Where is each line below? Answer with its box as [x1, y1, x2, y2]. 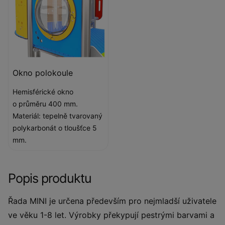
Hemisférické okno [13, 87, 73, 96]
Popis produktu [8, 171, 91, 186]
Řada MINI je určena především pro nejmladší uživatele [8, 196, 216, 206]
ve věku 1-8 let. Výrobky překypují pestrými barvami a [8, 210, 214, 220]
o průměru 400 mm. [13, 99, 78, 108]
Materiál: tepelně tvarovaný [13, 111, 102, 120]
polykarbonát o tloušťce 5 [13, 124, 97, 132]
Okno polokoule [13, 68, 73, 78]
